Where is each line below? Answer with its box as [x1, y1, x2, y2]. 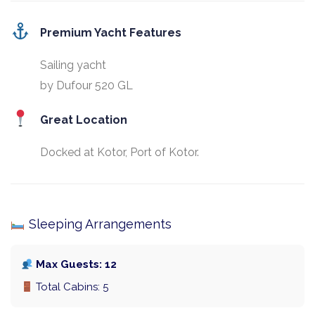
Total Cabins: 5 [33, 281, 109, 294]
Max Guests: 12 [33, 258, 117, 271]
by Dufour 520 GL [40, 79, 134, 93]
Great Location [40, 113, 128, 127]
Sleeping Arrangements [25, 217, 172, 232]
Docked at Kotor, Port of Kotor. [40, 146, 200, 160]
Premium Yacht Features [40, 26, 182, 40]
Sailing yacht [40, 58, 107, 72]
